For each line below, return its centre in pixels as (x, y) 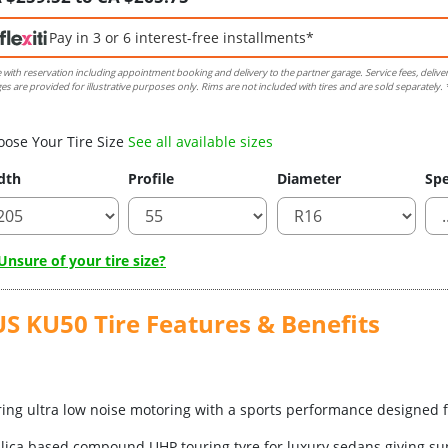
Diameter (308, 178)
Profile (150, 178)
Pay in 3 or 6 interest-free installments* (181, 37)
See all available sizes (200, 141)
